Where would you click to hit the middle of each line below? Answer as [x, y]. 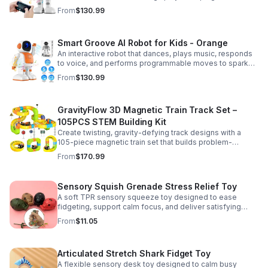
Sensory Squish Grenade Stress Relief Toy [147, 186]
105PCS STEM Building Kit [112, 122]
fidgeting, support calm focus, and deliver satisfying [149, 207]
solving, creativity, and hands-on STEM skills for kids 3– [155, 152]
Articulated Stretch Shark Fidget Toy [134, 253]
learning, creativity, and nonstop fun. [121, 73]
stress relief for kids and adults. [113, 216]
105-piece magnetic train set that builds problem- [145, 142]
